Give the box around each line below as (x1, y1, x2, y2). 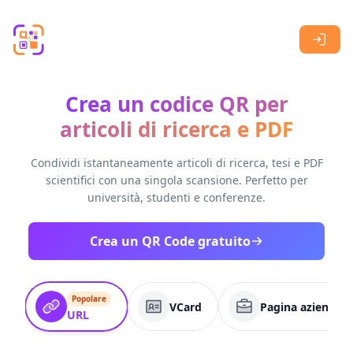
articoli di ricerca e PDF (60, 115, 293, 143)
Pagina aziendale (260, 299, 351, 314)
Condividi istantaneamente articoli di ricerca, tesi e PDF (30, 155, 323, 170)
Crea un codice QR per (65, 90, 288, 118)
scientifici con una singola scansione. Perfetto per (45, 173, 308, 188)
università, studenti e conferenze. (87, 190, 266, 205)
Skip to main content (6, 6, 129, 24)
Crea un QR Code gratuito (90, 232, 251, 250)
